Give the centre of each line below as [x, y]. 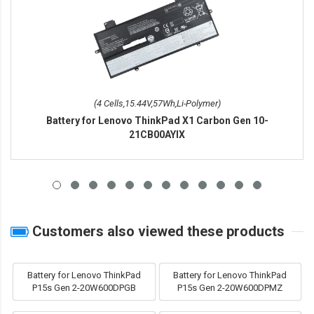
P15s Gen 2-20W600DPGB [84, 288]
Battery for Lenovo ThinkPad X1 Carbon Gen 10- [157, 121]
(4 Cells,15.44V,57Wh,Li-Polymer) [157, 104]
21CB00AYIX [157, 135]
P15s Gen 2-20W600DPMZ [230, 288]
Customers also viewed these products [157, 232]
